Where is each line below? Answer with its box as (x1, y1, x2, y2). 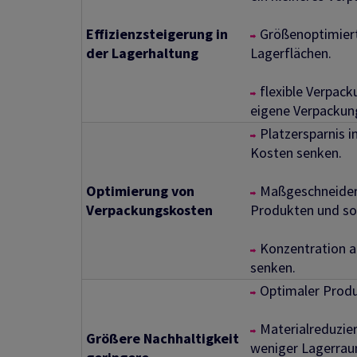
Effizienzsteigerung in (86, 25, 228, 44)
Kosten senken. (250, 143, 342, 163)
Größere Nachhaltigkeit (86, 329, 239, 348)
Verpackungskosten (86, 201, 213, 220)
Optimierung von (86, 182, 194, 201)
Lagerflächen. (250, 44, 331, 63)
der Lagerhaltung (86, 44, 198, 63)
